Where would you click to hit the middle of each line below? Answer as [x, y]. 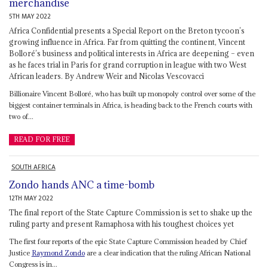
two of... [21, 117]
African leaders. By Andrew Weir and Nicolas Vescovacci [106, 76]
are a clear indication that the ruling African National [167, 253]
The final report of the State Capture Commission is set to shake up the [130, 213]
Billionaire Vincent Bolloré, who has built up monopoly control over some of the [132, 94]
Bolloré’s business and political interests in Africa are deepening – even [131, 54]
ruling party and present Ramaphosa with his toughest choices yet [121, 224]
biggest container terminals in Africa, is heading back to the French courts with [130, 105]
